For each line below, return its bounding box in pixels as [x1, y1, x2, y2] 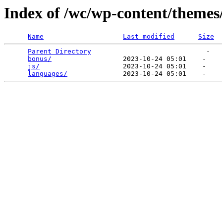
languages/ [28, 70, 67, 78]
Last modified [123, 33, 174, 41]
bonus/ [28, 55, 52, 63]
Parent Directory [28, 48, 91, 55]
